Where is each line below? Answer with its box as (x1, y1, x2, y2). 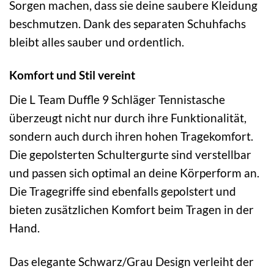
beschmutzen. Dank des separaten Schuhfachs (9, 16, 246, 31)
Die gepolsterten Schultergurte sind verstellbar (9, 147, 251, 162)
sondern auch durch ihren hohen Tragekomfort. (9, 129, 253, 144)
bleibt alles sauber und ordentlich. (9, 34, 184, 49)
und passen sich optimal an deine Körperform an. (9, 166, 259, 180)
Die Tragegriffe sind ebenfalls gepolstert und (9, 184, 236, 199)
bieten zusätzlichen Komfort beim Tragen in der (9, 202, 254, 217)
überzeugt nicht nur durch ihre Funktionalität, (9, 111, 246, 125)
